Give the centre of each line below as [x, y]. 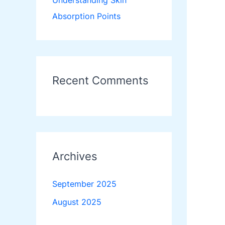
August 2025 [77, 202]
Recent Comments [100, 81]
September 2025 [84, 184]
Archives [75, 156]
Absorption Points [86, 16]
